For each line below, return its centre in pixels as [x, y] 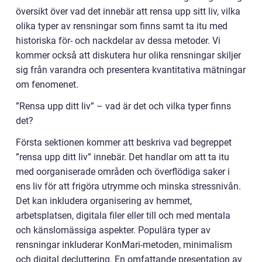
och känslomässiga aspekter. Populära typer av [113, 230]
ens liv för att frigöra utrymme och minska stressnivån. [128, 187]
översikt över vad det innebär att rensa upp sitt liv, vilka [128, 12]
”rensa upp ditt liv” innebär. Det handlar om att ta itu [123, 157]
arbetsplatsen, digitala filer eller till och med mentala [123, 216]
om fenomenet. [47, 85]
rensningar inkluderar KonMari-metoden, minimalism [124, 245]
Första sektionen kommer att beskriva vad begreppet [124, 143]
